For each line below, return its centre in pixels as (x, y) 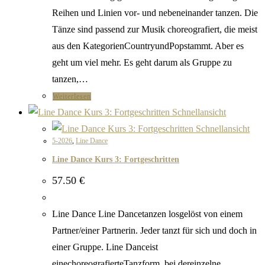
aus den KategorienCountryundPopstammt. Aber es (148, 46)
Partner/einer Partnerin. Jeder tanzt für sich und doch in (154, 230)
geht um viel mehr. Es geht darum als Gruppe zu (142, 62)
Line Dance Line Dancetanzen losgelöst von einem (147, 214)
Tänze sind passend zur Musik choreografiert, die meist (155, 29)
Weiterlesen (72, 96)
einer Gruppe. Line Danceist (105, 247)
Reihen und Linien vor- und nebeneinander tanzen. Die (155, 12)
